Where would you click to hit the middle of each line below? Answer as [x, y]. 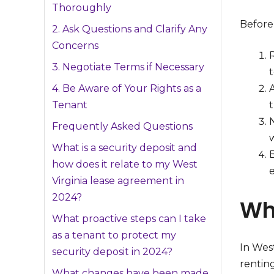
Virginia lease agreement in [118, 181]
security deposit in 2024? [112, 252]
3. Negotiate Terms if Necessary [128, 67]
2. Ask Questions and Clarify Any [130, 29]
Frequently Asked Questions [122, 127]
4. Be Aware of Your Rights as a [127, 89]
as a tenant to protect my [114, 235]
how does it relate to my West [125, 165]
